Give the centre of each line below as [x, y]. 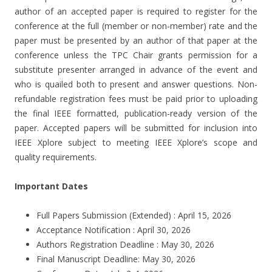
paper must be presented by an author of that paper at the [136, 40]
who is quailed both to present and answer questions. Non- [136, 84]
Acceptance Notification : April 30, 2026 [114, 229]
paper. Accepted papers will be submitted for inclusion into [136, 127]
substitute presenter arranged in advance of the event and [136, 69]
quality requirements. [56, 157]
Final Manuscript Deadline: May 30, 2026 [116, 259]
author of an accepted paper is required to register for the [136, 11]
